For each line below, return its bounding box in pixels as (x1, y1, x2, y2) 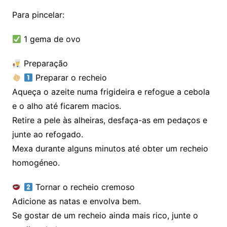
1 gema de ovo (21, 34, 81, 44)
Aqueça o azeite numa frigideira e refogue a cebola (12, 87, 210, 97)
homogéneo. (12, 158, 60, 168)
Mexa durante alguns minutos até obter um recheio (12, 143, 208, 154)
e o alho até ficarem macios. (12, 101, 121, 111)
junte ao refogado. (12, 129, 83, 139)
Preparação (21, 58, 68, 68)
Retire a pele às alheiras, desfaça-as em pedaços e (12, 115, 207, 125)
